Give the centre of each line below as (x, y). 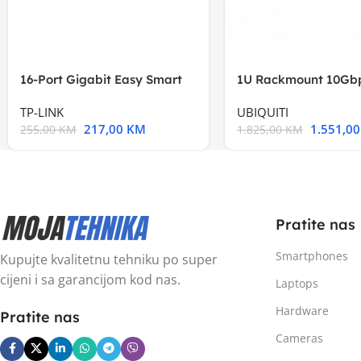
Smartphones (311, 255)
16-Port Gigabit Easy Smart (101, 79)
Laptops (297, 283)
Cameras (299, 338)
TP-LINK (42, 112)
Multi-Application (287, 96)
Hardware (302, 310)
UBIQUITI (262, 112)
